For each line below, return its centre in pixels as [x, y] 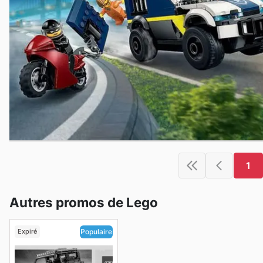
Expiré [27, 232]
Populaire [96, 232]
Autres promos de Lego [84, 203]
